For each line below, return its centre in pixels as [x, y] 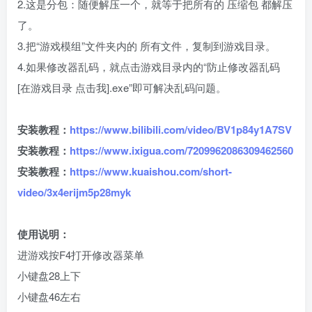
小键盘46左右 [49, 296]
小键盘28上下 [49, 275]
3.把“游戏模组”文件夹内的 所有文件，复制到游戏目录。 [147, 46]
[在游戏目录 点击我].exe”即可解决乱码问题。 [122, 87]
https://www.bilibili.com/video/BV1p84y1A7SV [181, 130]
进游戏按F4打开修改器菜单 [81, 255]
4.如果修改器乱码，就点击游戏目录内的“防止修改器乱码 [149, 67]
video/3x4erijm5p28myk [74, 192]
